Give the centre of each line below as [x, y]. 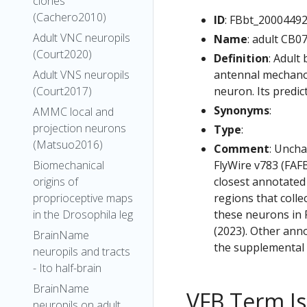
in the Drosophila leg [83, 214]
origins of [56, 182]
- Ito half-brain [67, 268]
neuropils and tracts [82, 251]
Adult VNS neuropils [81, 75]
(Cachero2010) [70, 17]
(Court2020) [62, 54]
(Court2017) [62, 91]
